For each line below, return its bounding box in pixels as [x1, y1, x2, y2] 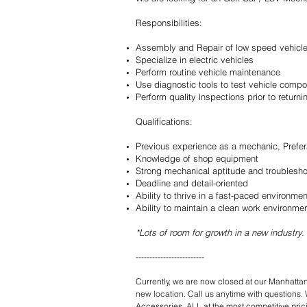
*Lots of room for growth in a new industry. [136, 227, 304, 238]
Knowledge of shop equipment [136, 153, 258, 164]
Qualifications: [136, 116, 193, 127]
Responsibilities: [136, 17, 202, 28]
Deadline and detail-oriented [136, 177, 248, 188]
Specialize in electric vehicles [136, 54, 254, 65]
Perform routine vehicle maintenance [136, 66, 280, 77]
